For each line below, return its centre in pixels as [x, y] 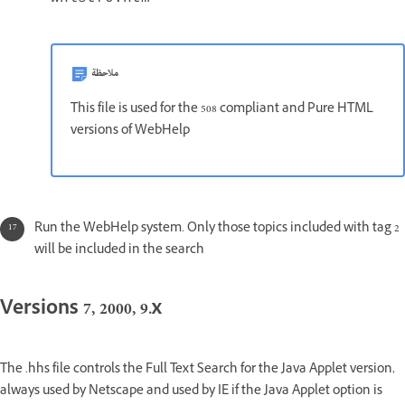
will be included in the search [119, 251]
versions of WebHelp [130, 132]
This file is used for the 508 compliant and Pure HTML [222, 110]
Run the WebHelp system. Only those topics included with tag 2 [217, 230]
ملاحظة [105, 74]
